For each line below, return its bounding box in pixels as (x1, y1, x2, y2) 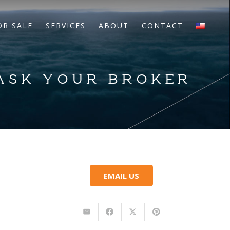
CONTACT (141, 21, 183, 30)
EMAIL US (104, 170, 140, 181)
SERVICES (45, 21, 86, 30)
